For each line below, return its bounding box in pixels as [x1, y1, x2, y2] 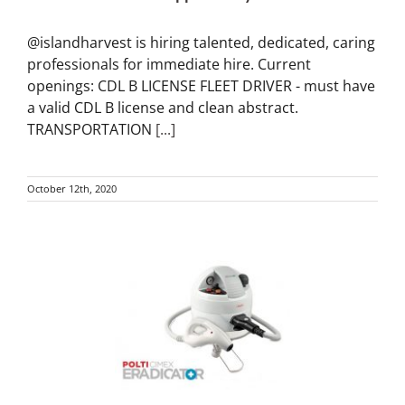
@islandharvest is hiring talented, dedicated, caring [27, 33, 375, 53]
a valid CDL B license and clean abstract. [27, 98, 298, 118]
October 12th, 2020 [27, 182, 117, 196]
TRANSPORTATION [27, 119, 155, 140]
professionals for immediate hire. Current [27, 54, 311, 75]
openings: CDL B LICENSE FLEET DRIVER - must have [27, 76, 375, 97]
